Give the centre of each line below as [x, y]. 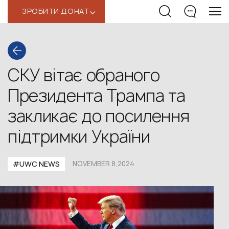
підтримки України [79, 136]
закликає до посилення [99, 116]
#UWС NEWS [36, 164]
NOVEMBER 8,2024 [104, 164]
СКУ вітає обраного [84, 75]
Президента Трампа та [97, 96]
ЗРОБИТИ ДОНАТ [56, 11]
